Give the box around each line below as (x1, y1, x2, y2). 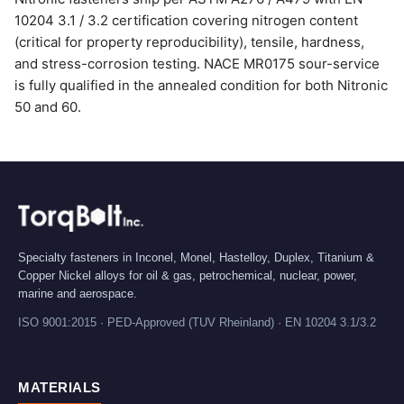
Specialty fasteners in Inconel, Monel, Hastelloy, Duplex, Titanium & (18, 250, 374, 264)
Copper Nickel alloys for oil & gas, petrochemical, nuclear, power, (18, 268, 357, 282)
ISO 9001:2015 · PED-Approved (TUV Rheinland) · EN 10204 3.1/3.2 (18, 315, 376, 329)
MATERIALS (18, 379, 101, 395)
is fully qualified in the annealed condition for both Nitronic (14, 77, 388, 94)
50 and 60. (14, 98, 81, 115)
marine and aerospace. (18, 286, 137, 300)
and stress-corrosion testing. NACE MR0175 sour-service (14, 55, 380, 72)
